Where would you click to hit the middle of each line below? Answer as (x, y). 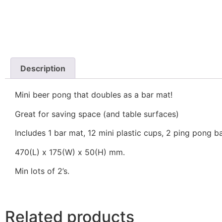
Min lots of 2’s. (42, 171)
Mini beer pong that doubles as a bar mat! (94, 95)
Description (43, 68)
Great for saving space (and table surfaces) (97, 114)
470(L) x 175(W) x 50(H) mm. (70, 152)
